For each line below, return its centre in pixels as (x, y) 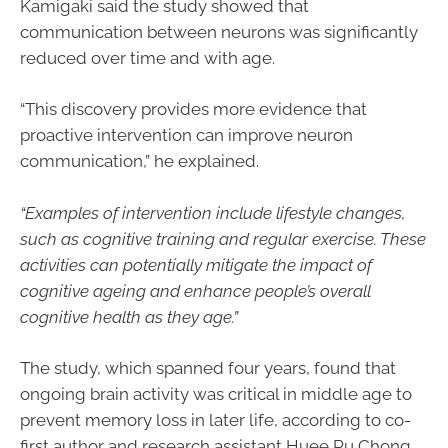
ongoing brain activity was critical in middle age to (216, 394)
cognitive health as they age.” (129, 316)
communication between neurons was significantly (219, 31)
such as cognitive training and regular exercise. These (223, 238)
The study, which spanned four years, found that (208, 368)
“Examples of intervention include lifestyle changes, (213, 212)
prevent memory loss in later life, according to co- (215, 420)
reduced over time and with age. (147, 57)
